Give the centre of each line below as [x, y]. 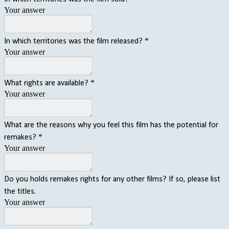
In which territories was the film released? [73, 41]
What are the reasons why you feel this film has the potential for [111, 125]
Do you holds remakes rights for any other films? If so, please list [112, 179]
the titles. [20, 191]
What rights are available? [46, 83]
